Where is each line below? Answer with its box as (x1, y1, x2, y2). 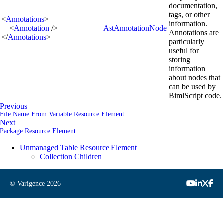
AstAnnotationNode (103, 23, 167, 32)
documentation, (169, 1, 217, 10)
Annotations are (169, 28, 219, 37)
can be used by (169, 82, 216, 91)
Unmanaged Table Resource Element (20, 143, 137, 152)
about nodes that (169, 73, 220, 82)
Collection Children (40, 152, 102, 161)
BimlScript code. (169, 91, 222, 100)
